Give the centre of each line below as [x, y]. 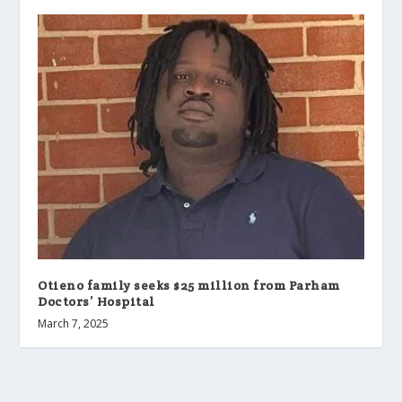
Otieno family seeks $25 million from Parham [189, 285]
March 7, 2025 [74, 323]
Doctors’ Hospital [96, 301]
